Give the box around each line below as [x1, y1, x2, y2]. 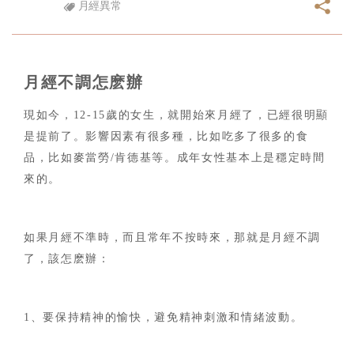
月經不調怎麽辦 [24, 73, 144, 91]
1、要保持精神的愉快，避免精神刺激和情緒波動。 [24, 311, 303, 323]
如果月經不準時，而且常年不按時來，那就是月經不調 [24, 232, 322, 243]
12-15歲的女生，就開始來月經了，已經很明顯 [73, 109, 330, 121]
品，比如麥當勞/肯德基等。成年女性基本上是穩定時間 [24, 152, 326, 164]
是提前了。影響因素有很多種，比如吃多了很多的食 [24, 130, 309, 142]
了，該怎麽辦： [24, 253, 111, 265]
